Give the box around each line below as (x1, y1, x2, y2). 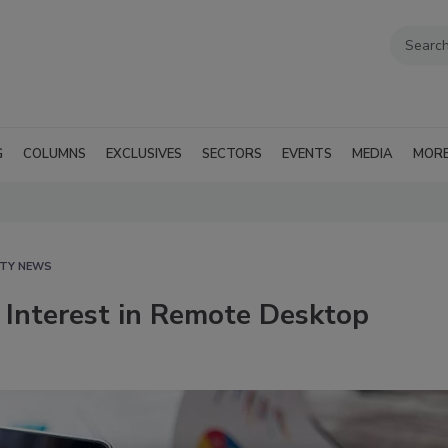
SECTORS (202, 144, 262, 163)
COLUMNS (23, 144, 86, 163)
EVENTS (282, 144, 332, 163)
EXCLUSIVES (106, 144, 182, 163)
